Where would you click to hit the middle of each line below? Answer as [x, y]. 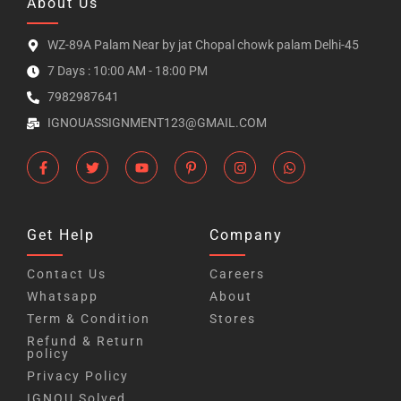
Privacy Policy [78, 376]
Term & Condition [89, 319]
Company [246, 235]
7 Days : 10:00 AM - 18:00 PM [127, 71]
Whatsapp [63, 297]
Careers [237, 274]
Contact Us [67, 274]
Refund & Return [86, 341]
